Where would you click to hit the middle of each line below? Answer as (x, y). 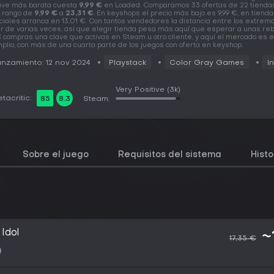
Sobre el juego (56, 155)
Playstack (128, 63)
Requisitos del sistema (170, 155)
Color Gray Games (207, 63)
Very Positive (140, 90)
